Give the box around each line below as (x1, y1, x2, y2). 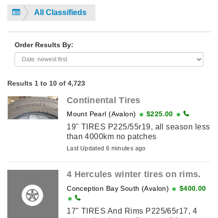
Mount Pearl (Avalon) (67, 110, 136, 118)
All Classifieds (34, 8, 87, 17)
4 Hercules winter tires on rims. (67, 169, 201, 180)
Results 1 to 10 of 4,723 (7, 79, 85, 87)
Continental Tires (67, 95, 141, 105)
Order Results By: (15, 40, 73, 49)
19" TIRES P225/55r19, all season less (67, 123, 210, 131)
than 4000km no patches (67, 132, 157, 141)
